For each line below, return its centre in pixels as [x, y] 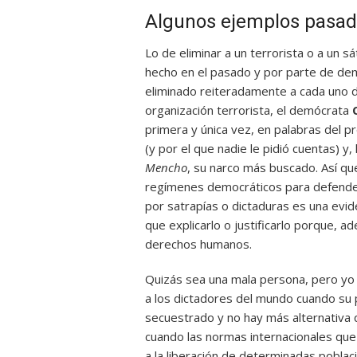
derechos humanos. [198, 244]
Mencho [166, 167]
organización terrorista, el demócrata [249, 110]
